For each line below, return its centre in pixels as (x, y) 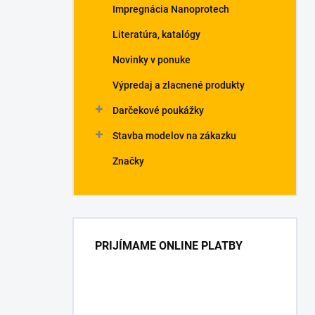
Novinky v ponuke (152, 60)
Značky (128, 161)
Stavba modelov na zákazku (174, 136)
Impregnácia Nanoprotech (171, 9)
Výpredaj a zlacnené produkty (179, 85)
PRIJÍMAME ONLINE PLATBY (169, 246)
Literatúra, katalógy (156, 34)
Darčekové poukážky (158, 110)
